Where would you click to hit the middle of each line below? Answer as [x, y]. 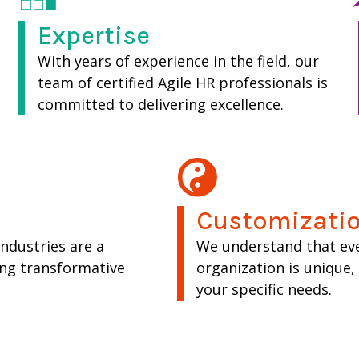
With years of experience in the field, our [178, 61]
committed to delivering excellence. [160, 105]
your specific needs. [264, 289]
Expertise [93, 36]
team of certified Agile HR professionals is [182, 83]
